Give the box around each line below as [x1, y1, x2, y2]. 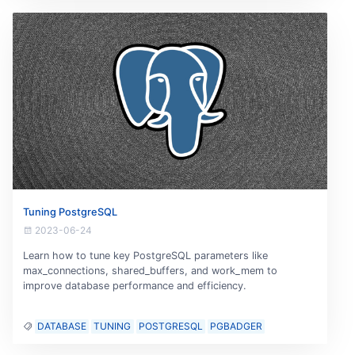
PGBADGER [210, 320, 263, 333]
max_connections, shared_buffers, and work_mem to [22, 265, 277, 277]
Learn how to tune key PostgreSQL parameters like [22, 250, 268, 262]
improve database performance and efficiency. [22, 280, 246, 292]
